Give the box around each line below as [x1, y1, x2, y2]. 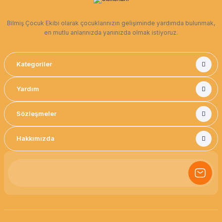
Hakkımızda [16, 135, 55, 143]
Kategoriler [16, 60, 52, 68]
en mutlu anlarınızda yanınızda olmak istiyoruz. [44, 29, 178, 37]
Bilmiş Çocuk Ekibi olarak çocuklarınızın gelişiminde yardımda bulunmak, [7, 19, 215, 27]
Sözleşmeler [16, 110, 56, 118]
